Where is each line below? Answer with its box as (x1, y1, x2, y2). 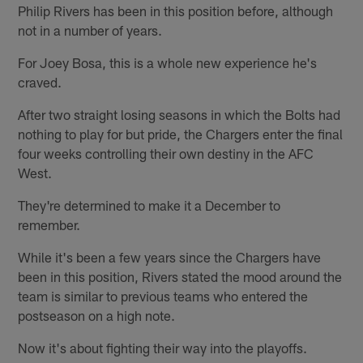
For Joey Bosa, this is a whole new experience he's (18, 53, 318, 70)
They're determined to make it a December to (18, 196, 281, 213)
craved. (18, 73, 62, 90)
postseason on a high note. (18, 306, 176, 323)
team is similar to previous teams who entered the (18, 287, 309, 304)
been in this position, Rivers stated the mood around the (18, 267, 343, 284)
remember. (18, 216, 81, 233)
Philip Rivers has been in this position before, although (18, 2, 334, 19)
